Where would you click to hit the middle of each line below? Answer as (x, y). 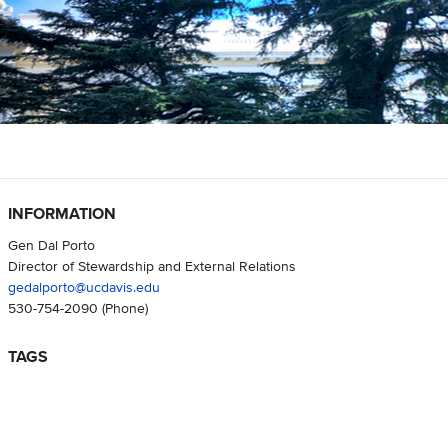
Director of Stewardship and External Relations (151, 266)
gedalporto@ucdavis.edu (83, 287)
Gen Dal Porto (51, 245)
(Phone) (122, 308)
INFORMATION (61, 214)
